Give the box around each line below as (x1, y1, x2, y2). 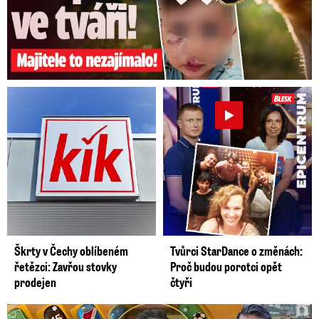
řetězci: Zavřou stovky (14, 258, 117, 276)
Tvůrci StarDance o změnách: (170, 242, 303, 260)
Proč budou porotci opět (170, 258, 282, 276)
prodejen (14, 273, 56, 291)
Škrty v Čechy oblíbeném (14, 242, 128, 260)
